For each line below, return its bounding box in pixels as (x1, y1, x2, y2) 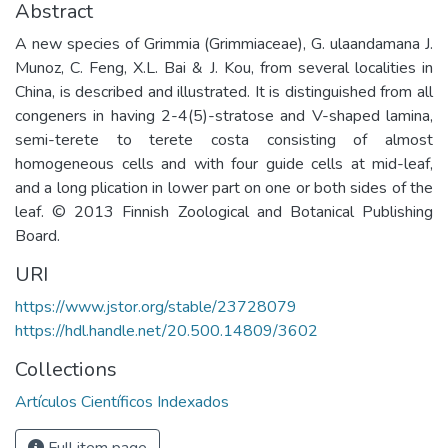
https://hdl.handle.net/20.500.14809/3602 (15, 320, 318, 342)
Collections (15, 356, 117, 383)
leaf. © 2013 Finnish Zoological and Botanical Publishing (15, 201, 433, 223)
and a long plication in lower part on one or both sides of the (15, 177, 433, 199)
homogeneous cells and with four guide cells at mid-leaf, (15, 153, 433, 175)
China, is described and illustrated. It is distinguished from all (15, 81, 433, 103)
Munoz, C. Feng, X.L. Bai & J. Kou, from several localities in (15, 57, 433, 79)
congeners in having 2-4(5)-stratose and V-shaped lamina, (15, 105, 433, 127)
